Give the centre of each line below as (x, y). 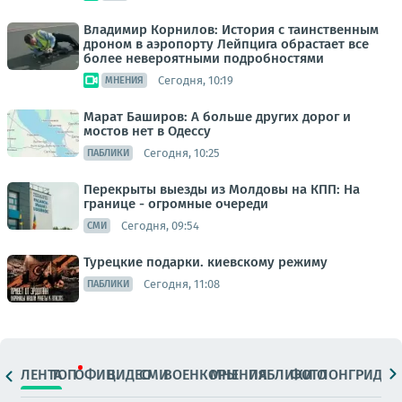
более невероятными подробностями (204, 59)
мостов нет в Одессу (147, 131)
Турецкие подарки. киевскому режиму (205, 262)
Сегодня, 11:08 (182, 284)
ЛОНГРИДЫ (356, 374)
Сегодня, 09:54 (160, 225)
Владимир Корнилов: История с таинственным (231, 30)
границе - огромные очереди (176, 204)
